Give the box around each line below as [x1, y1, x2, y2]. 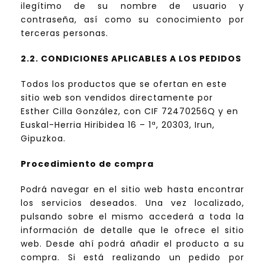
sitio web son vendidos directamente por [21, 92, 213, 104]
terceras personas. [21, 27, 108, 40]
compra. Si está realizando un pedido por [21, 251, 244, 264]
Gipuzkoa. [21, 132, 66, 145]
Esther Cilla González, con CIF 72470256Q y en [21, 105, 238, 118]
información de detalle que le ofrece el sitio [21, 224, 244, 237]
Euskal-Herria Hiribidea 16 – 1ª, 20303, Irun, [21, 119, 215, 131]
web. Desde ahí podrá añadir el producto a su [21, 238, 244, 250]
